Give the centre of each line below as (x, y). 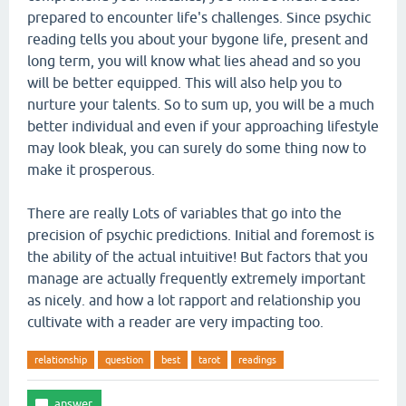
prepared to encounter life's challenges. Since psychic (199, 17)
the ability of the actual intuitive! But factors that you (198, 256)
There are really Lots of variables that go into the (184, 213)
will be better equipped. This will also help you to (184, 82)
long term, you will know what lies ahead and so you (194, 61)
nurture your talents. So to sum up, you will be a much (201, 104)
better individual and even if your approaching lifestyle (203, 126)
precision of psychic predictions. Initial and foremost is (201, 235)
